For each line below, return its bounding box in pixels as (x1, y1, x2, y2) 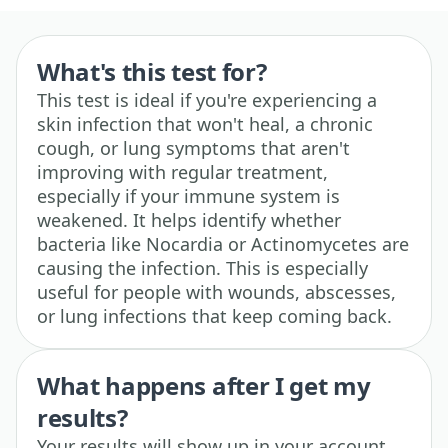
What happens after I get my (37, 369, 371, 403)
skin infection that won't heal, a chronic (37, 112, 373, 137)
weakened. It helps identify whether (37, 208, 341, 233)
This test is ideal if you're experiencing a (37, 88, 377, 113)
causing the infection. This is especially (37, 256, 368, 281)
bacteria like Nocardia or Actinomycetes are (37, 232, 409, 257)
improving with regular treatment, (37, 160, 328, 185)
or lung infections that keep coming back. (37, 304, 392, 329)
